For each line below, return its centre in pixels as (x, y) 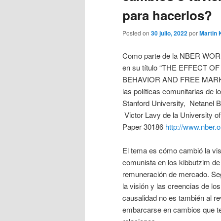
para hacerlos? (167, 15)
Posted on (137, 33)
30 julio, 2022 (169, 33)
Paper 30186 (144, 126)
